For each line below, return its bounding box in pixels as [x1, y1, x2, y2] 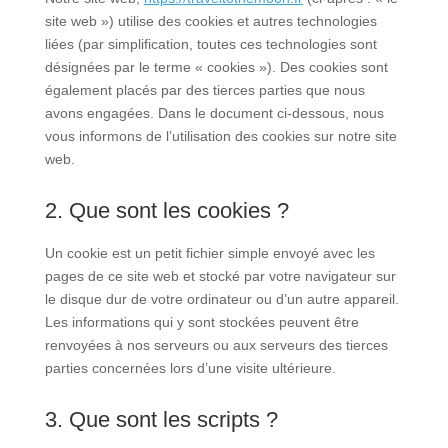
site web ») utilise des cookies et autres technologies [44, 13, 377, 30]
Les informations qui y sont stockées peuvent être [44, 314, 359, 331]
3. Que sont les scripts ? [44, 407, 278, 433]
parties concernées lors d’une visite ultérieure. [44, 360, 336, 377]
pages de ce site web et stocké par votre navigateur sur [44, 268, 396, 285]
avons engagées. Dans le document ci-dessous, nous [44, 105, 384, 122]
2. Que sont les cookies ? [44, 198, 289, 224]
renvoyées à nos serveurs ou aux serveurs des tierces [44, 337, 388, 354]
